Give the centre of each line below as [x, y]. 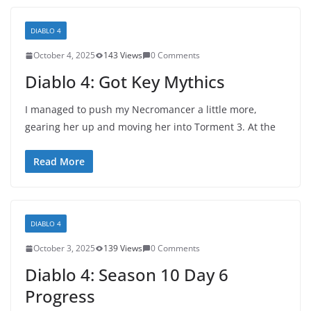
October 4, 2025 [64, 55]
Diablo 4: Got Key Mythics [125, 82]
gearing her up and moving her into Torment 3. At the [150, 127]
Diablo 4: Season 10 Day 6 [127, 275]
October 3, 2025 [64, 248]
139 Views [123, 248]
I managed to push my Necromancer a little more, [141, 109]
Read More [59, 161]
